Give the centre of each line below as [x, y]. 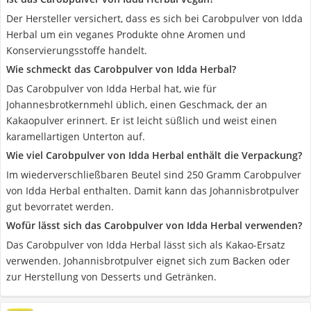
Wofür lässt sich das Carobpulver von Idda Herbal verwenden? [154, 225]
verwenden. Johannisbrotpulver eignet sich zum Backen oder [148, 261]
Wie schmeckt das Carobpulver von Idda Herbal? [121, 69]
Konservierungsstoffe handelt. [77, 50]
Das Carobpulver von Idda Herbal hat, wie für [111, 89]
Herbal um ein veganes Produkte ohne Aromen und [126, 34]
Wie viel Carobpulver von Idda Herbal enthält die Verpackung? [154, 155]
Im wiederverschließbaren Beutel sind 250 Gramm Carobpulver [154, 175]
